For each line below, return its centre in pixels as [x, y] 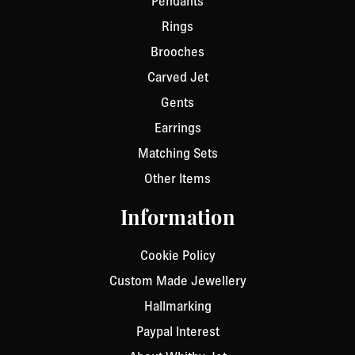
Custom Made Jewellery [177, 281]
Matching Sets [177, 153]
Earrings [177, 128]
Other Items [177, 179]
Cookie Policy [177, 256]
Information [177, 220]
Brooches [177, 52]
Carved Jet [177, 77]
